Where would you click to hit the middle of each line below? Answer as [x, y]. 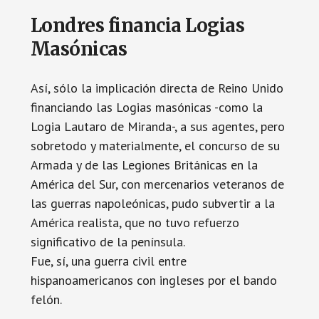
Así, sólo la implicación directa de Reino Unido [157, 88]
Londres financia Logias [137, 25]
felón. [46, 299]
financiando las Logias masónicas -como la [146, 107]
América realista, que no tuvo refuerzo [135, 223]
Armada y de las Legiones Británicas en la [144, 165]
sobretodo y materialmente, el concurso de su [155, 146]
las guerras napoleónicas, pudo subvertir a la [152, 203]
